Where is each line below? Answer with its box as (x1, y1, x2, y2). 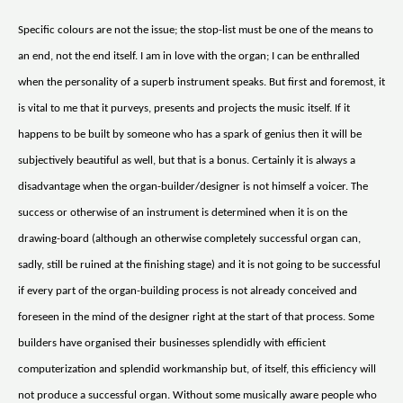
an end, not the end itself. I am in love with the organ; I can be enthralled (18, 49, 360, 62)
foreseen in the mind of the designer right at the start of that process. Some (18, 310, 374, 323)
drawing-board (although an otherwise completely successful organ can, (18, 232, 361, 245)
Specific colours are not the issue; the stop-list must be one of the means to (18, 23, 373, 36)
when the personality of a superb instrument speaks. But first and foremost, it (18, 76, 385, 88)
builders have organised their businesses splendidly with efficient (18, 336, 326, 349)
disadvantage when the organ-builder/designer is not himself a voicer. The (18, 180, 368, 193)
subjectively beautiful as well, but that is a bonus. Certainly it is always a (18, 154, 355, 166)
